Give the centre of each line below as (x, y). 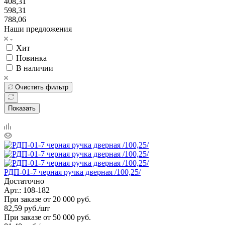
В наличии (35, 68)
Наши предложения (38, 29)
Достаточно (24, 181)
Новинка (31, 58)
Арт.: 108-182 (27, 190)
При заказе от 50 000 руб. (47, 217)
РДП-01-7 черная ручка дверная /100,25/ (72, 172)
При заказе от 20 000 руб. (47, 199)
